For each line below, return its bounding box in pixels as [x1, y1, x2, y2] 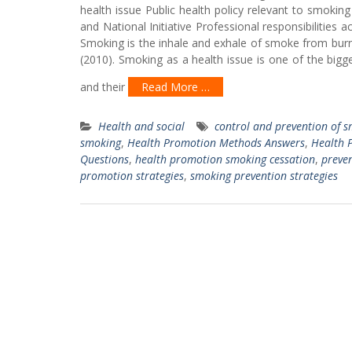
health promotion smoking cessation [135, 152, 315, 167]
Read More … [141, 79, 210, 94]
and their [80, 79, 128, 94]
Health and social [98, 119, 185, 134]
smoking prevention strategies [190, 168, 338, 183]
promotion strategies [80, 168, 184, 183]
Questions [80, 152, 129, 167]
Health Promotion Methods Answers [127, 135, 305, 150]
